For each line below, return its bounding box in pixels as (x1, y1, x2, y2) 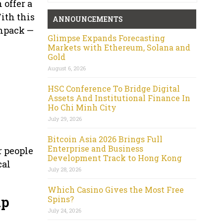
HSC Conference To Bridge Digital (48, 83, 180, 94)
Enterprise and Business (48, 143, 143, 154)
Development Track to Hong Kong (48, 152, 182, 163)
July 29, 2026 (48, 114, 82, 122)
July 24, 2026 (48, 206, 81, 214)
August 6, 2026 (48, 64, 86, 72)
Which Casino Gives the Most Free (48, 184, 184, 195)
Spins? (48, 193, 74, 204)
